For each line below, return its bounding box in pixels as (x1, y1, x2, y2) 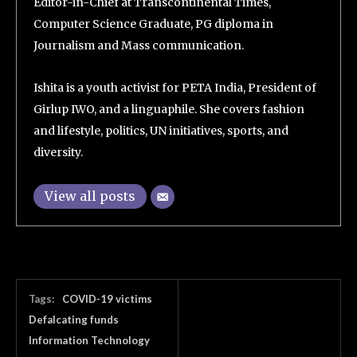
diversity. (33, 145, 83, 159)
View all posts (45, 188, 135, 204)
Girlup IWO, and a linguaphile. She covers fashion (33, 102, 304, 116)
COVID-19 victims (62, 292, 152, 305)
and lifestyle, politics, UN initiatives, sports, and (33, 124, 288, 138)
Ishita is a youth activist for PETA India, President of (33, 80, 316, 95)
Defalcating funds (29, 313, 119, 326)
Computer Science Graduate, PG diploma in (33, 17, 273, 31)
